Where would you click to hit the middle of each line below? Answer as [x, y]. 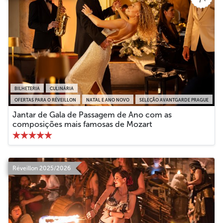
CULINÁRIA [62, 89]
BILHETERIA [27, 89]
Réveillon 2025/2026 [42, 168]
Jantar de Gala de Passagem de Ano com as [92, 114]
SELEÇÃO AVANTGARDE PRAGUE [174, 100]
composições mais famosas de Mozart [82, 124]
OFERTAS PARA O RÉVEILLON [45, 100]
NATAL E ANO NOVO [108, 100]
